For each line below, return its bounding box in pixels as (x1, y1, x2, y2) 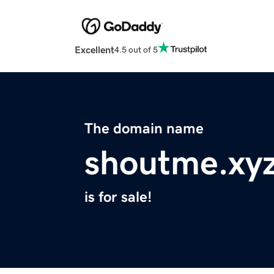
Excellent (75, 45, 114, 55)
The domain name (84, 121, 204, 136)
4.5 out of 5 (114, 45, 158, 54)
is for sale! (84, 190, 152, 205)
